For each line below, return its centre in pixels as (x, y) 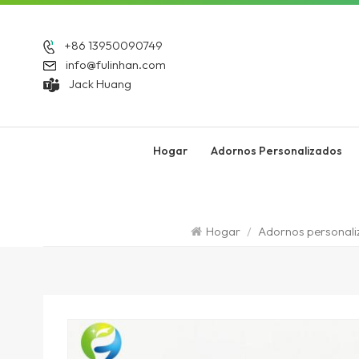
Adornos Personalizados (276, 151)
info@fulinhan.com (115, 64)
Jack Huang (100, 83)
